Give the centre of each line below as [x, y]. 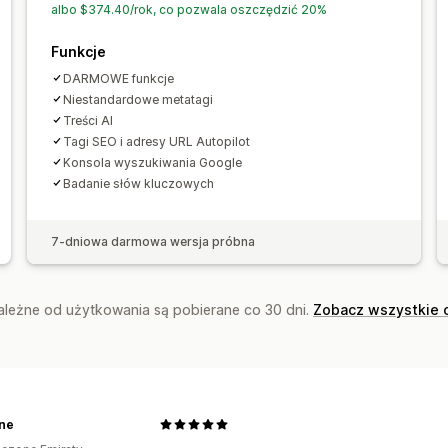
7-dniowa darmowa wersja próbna [152, 241]
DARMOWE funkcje [118, 78]
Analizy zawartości [351, 35]
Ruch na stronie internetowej [268, 61]
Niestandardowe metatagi [137, 99]
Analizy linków [214, 35]
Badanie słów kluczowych [138, 183]
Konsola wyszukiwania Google [152, 162]
